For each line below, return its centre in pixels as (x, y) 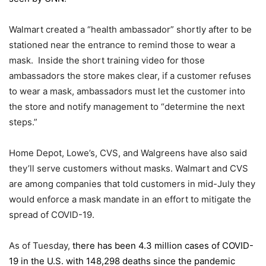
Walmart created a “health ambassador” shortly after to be (130, 30)
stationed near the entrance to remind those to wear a (122, 45)
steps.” (23, 122)
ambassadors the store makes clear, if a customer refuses (130, 76)
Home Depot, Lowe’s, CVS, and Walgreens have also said (128, 153)
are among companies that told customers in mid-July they (132, 184)
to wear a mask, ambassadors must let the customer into (127, 91)
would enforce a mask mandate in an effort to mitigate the (130, 199)
